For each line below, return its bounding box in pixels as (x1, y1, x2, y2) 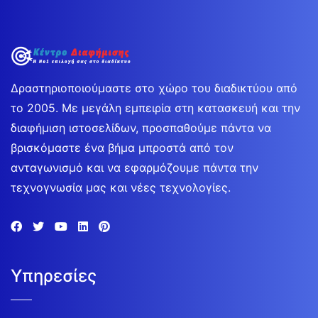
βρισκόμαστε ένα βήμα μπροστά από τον (11, 140, 234, 155)
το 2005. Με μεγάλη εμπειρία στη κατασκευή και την (11, 100, 300, 115)
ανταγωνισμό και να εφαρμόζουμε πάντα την (11, 160, 258, 175)
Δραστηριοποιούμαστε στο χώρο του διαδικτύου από (11, 80, 297, 95)
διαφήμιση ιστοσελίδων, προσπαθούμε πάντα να (11, 120, 271, 135)
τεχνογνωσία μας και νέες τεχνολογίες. (11, 180, 231, 194)
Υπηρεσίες (11, 265, 97, 286)
